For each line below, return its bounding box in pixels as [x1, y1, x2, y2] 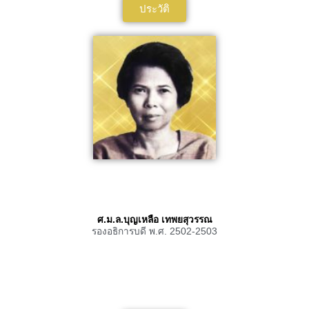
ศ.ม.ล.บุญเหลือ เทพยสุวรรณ [97, 214, 212, 225]
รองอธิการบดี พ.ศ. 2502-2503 [92, 226, 217, 237]
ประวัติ [139, 3, 170, 15]
